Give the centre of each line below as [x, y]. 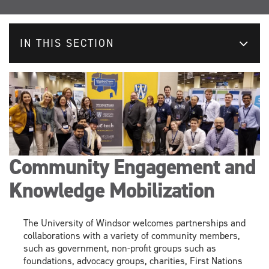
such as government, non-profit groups [103, 249]
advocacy [95, 261]
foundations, [49, 261]
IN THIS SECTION [67, 43]
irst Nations [219, 261]
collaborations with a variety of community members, [132, 236]
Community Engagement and [132, 167]
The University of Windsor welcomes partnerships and [134, 223]
